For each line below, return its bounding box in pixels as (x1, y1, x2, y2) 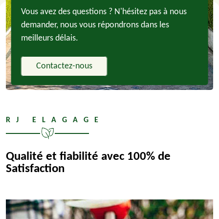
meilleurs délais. (21, 34, 78, 43)
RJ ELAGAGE (6, 116, 104, 124)
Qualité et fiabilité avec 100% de (6, 151, 171, 163)
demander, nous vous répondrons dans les (21, 21, 169, 30)
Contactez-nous (36, 62, 92, 71)
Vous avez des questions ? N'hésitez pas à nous (21, 7, 187, 17)
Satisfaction (6, 163, 65, 175)
